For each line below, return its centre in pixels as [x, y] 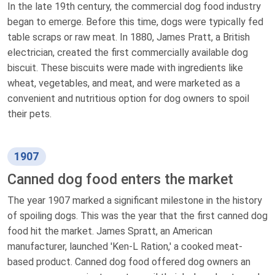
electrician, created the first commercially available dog [128, 52]
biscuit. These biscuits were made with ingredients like [125, 68]
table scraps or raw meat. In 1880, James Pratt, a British [129, 37]
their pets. [29, 114]
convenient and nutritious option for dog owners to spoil [128, 98]
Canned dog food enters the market [120, 179]
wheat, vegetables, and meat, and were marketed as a [124, 83]
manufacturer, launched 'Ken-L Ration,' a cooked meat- [125, 246]
